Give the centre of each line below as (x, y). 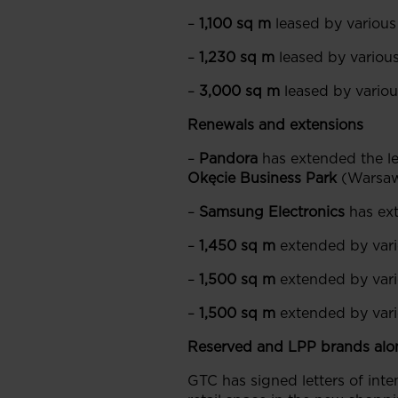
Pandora (228, 159)
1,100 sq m (235, 24)
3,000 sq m (239, 91)
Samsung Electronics (272, 212)
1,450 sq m (237, 246)
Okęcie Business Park (262, 178)
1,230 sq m (237, 57)
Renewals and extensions (275, 125)
